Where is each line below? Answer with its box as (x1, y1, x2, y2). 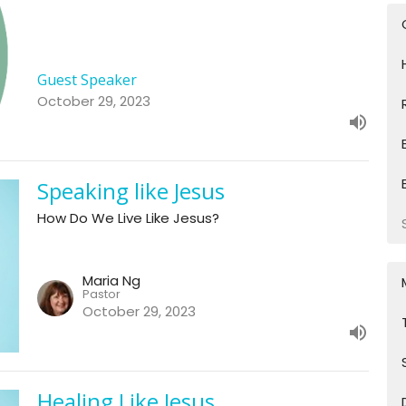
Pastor (82, 285, 121, 304)
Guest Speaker (36, 69, 137, 90)
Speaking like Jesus (36, 175, 225, 206)
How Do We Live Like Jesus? (36, 208, 219, 227)
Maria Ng (82, 271, 140, 291)
